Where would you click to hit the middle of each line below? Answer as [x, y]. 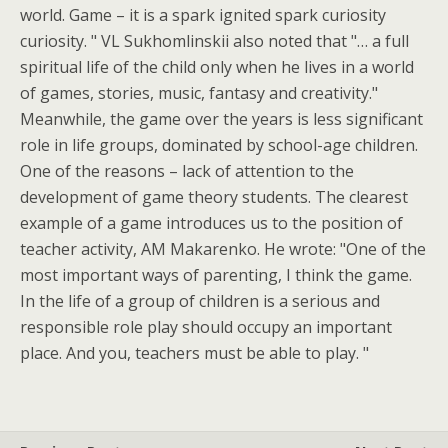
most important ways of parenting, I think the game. [216, 275]
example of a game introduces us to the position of [211, 223]
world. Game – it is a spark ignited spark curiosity [203, 15]
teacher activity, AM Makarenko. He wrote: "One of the [223, 249]
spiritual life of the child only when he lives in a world [217, 67]
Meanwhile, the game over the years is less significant [221, 119]
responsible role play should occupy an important [206, 327]
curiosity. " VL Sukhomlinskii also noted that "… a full [214, 41]
